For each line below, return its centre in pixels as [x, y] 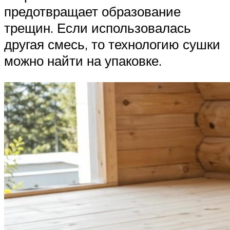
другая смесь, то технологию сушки [112, 44]
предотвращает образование [92, 12]
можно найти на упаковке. [83, 61]
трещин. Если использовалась [98, 28]
